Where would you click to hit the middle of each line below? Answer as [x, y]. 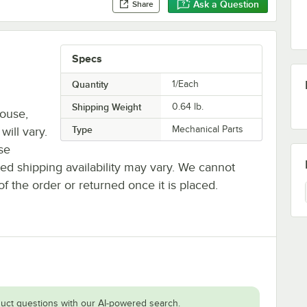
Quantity [90, 84]
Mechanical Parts [208, 129]
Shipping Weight [106, 107]
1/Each [186, 84]
